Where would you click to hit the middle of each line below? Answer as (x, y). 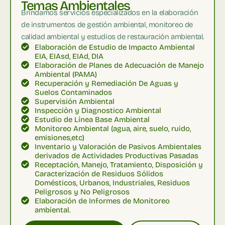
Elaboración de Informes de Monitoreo (102, 201)
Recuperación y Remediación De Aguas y (106, 83)
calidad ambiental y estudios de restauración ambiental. (113, 36)
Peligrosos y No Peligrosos (82, 192)
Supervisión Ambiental (75, 101)
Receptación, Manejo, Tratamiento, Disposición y (119, 164)
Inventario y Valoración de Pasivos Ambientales (118, 146)
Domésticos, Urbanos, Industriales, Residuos (112, 183)
